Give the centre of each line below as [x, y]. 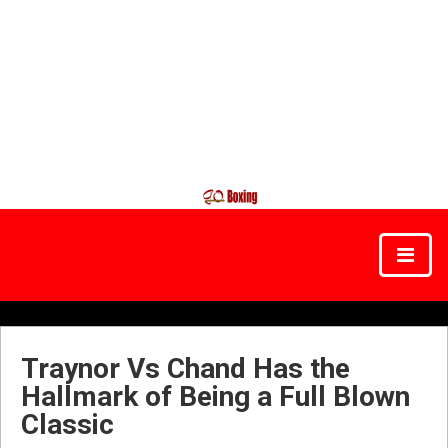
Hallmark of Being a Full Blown [215, 396]
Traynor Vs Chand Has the [185, 368]
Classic [67, 424]
